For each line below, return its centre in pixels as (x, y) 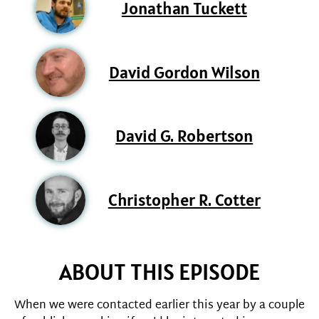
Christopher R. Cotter (184, 199)
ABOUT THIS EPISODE (159, 271)
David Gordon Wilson (184, 72)
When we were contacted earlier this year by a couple (159, 305)
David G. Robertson (184, 136)
